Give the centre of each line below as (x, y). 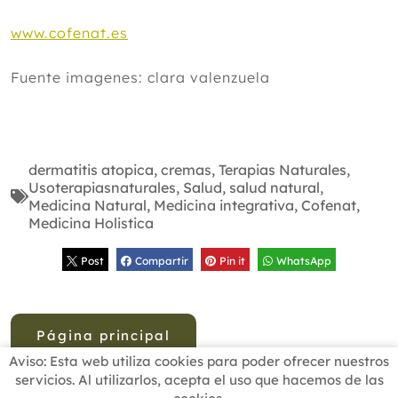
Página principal (104, 335)
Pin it (232, 260)
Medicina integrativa (224, 205)
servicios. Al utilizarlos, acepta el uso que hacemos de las (199, 380)
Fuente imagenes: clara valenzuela (140, 77)
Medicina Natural (88, 205)
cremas (186, 170)
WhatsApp (304, 260)
